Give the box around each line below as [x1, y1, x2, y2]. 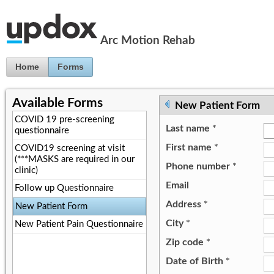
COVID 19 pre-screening [15, 114, 114, 124]
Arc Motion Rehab [100, 35, 195, 47]
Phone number [166, 161, 232, 171]
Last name [166, 123, 212, 133]
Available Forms [12, 96, 103, 109]
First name [166, 142, 214, 152]
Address [166, 199, 204, 209]
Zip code [166, 237, 206, 247]
